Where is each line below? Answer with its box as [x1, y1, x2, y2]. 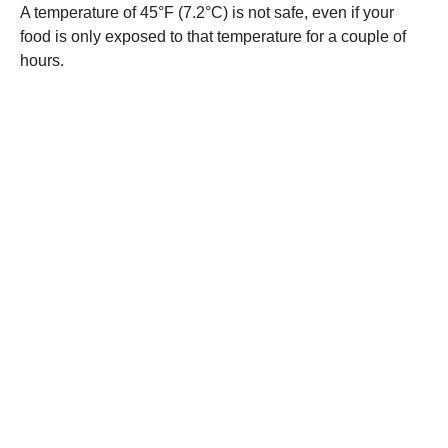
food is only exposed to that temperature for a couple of [20, 27, 406, 45]
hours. [20, 51, 64, 69]
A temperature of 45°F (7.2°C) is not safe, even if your [20, 3, 394, 21]
